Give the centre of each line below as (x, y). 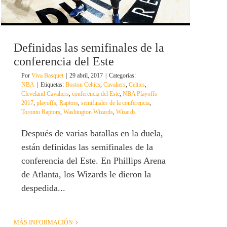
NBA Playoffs (140, 94)
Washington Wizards (88, 112)
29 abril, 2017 (86, 76)
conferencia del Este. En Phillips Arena (93, 161)
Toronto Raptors (41, 112)
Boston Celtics (83, 85)
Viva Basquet (47, 76)
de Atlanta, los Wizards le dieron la (86, 175)
